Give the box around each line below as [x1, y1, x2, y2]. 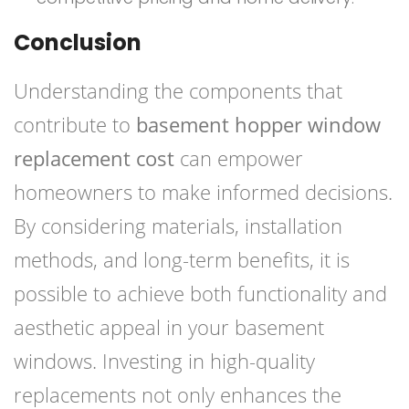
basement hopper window [136, 110, 381, 139]
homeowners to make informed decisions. [14, 178, 393, 206]
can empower [174, 144, 303, 173]
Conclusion [14, 27, 142, 58]
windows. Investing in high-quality [14, 347, 315, 375]
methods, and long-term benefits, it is [14, 246, 350, 274]
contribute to [14, 110, 136, 139]
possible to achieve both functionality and [14, 279, 387, 308]
